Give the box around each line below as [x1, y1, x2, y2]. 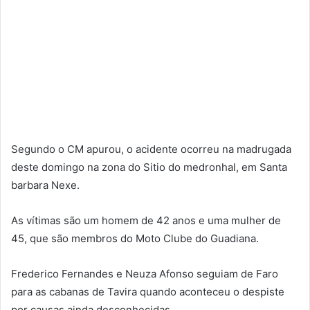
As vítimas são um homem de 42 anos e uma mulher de [11, 213, 281, 227]
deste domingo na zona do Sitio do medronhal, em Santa [11, 160, 287, 174]
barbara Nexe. [11, 178, 80, 192]
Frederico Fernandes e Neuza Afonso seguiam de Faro [11, 266, 278, 280]
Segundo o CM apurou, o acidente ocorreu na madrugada [11, 142, 291, 156]
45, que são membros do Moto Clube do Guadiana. [11, 231, 259, 245]
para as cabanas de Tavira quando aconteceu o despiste [11, 284, 284, 298]
